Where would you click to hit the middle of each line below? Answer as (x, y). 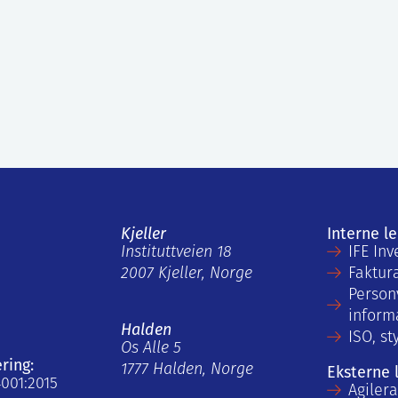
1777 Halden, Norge (187, 370)
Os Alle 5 (151, 348)
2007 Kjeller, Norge (187, 274)
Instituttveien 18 (176, 252)
